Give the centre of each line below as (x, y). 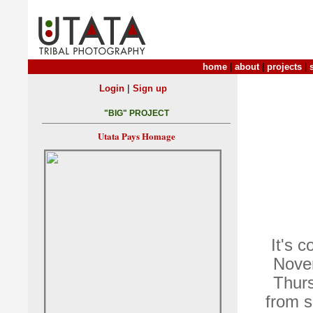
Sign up (150, 88)
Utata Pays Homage (136, 136)
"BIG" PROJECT (136, 114)
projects (284, 67)
